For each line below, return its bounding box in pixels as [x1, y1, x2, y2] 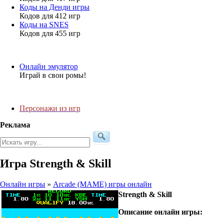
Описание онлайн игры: [118, 207, 202, 216]
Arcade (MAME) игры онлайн [53, 180, 152, 188]
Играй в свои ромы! [19, 71, 86, 79]
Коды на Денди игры [19, 3, 90, 11]
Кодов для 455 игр [19, 29, 80, 37]
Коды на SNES [19, 20, 69, 29]
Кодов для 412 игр [19, 12, 80, 20]
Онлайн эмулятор [19, 62, 78, 71]
